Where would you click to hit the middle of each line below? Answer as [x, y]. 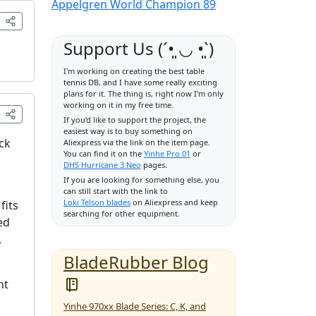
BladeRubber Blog [136, 262]
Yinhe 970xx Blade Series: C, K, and [135, 306]
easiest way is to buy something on [128, 131]
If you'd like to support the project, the [135, 120]
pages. [155, 165]
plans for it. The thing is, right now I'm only [144, 93]
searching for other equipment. [122, 213]
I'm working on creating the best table [134, 71]
